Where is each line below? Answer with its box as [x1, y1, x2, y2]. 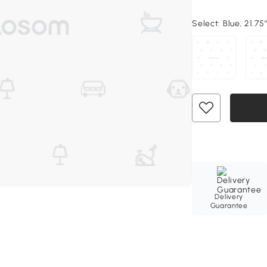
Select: [192, 18, 223, 29]
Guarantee [210, 201, 248, 210]
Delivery [215, 193, 244, 201]
